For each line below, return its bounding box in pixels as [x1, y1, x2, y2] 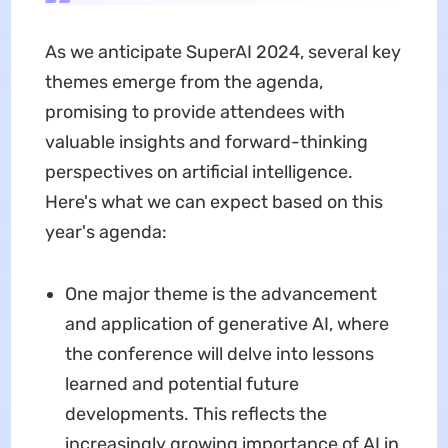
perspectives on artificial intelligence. [44, 160, 353, 183]
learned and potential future [64, 372, 299, 395]
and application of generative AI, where [64, 312, 389, 335]
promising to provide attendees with [44, 100, 345, 123]
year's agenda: [44, 220, 167, 243]
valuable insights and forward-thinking [44, 130, 368, 153]
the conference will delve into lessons [64, 342, 374, 365]
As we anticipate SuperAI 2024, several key [44, 40, 401, 63]
